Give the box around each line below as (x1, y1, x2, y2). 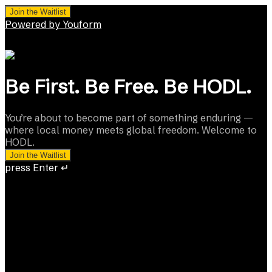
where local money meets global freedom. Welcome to (5, 123, 257, 136)
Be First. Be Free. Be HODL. (5, 75, 251, 99)
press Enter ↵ (5, 161, 69, 174)
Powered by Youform (5, 18, 101, 30)
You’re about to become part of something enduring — (5, 111, 253, 124)
